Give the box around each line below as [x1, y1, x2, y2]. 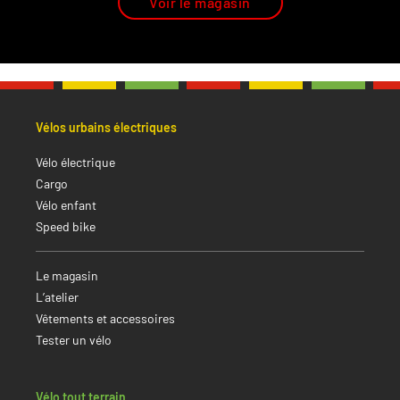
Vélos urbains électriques [36, 119, 177, 135]
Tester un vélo [36, 331, 112, 347]
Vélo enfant [36, 196, 96, 212]
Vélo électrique [36, 154, 115, 170]
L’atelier [36, 288, 79, 304]
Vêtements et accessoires [36, 310, 175, 326]
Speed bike [36, 218, 96, 234]
